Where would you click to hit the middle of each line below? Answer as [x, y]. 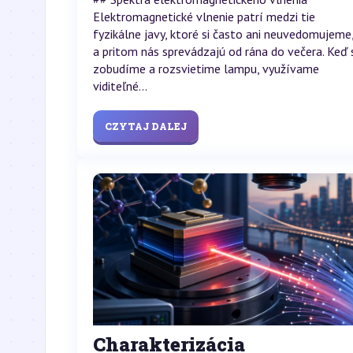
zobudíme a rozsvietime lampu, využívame [206, 68]
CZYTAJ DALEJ [146, 126]
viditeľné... [120, 85]
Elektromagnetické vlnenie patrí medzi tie [204, 16]
